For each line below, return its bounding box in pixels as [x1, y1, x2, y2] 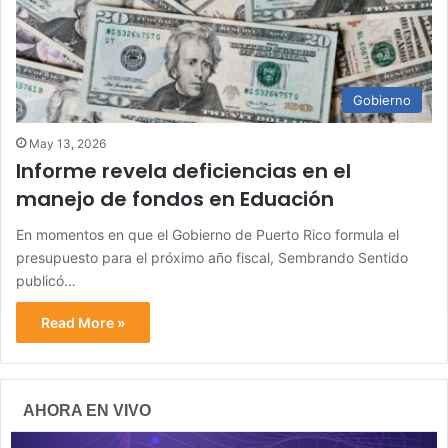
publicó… [16, 271, 76, 289]
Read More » [41, 313, 125, 331]
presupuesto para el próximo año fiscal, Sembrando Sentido [16, 248, 408, 266]
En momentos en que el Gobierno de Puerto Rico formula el [16, 225, 399, 243]
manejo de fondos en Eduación [16, 184, 334, 213]
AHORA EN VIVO [23, 401, 151, 419]
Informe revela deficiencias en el [16, 156, 351, 185]
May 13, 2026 [29, 135, 106, 151]
